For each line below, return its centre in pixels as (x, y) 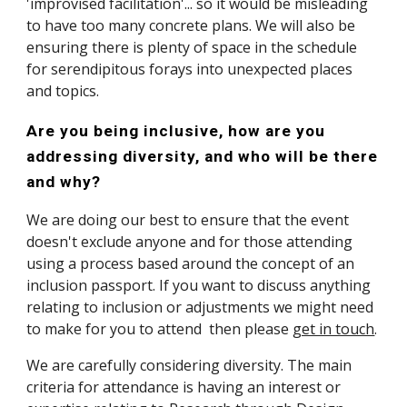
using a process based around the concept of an (191, 263)
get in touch (334, 329)
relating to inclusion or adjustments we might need (200, 307)
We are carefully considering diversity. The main (189, 365)
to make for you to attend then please (160, 329)
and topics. (65, 91)
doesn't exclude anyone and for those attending (190, 242)
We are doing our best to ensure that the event (188, 220)
